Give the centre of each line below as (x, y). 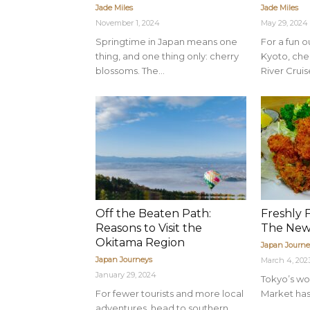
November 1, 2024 (128, 23)
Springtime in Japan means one (166, 42)
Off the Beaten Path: (153, 213)
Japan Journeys (124, 259)
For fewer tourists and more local (170, 293)
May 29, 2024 (284, 23)
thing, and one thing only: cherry (167, 56)
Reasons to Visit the (149, 228)
